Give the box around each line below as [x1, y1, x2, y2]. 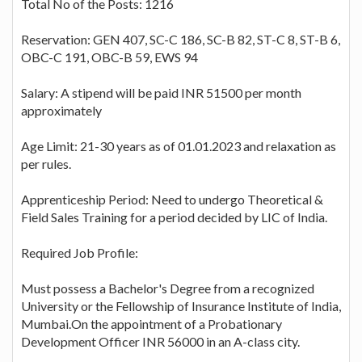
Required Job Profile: [21, 244, 138, 260]
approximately [21, 102, 102, 118]
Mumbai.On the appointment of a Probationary [21, 315, 282, 331]
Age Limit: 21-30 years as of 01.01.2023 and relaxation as [21, 137, 336, 154]
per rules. [21, 155, 71, 171]
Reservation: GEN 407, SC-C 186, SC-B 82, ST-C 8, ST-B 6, [21, 31, 340, 47]
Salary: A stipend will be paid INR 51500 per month [21, 84, 301, 100]
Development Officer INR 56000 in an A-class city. [21, 333, 300, 349]
